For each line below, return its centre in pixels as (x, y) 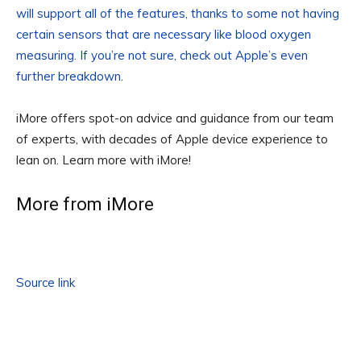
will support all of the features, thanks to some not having (178, 13)
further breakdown (68, 76)
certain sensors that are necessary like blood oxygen (164, 34)
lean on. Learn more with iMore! (104, 160)
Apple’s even (272, 55)
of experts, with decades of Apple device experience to (172, 139)
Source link (46, 282)
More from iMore (85, 204)
